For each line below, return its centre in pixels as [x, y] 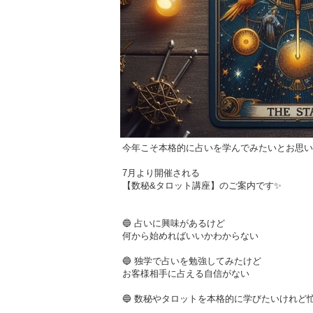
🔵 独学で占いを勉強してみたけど [191, 261]
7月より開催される [161, 173]
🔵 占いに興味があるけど [173, 224]
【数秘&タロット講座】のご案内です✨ [202, 186]
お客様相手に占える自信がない [185, 274]
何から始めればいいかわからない [190, 236]
